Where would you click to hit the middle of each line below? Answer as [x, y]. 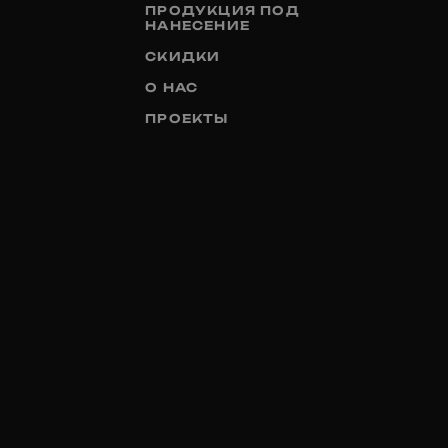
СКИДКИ [183, 56]
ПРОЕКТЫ [187, 118]
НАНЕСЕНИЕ [198, 25]
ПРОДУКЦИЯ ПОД [222, 10]
